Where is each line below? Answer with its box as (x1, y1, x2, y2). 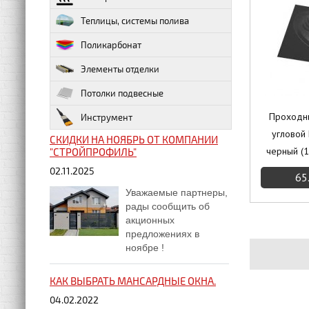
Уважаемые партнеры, (126, 187, 228, 198)
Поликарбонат (81, 39, 141, 50)
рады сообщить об (126, 201, 210, 212)
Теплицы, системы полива (81, 15, 189, 26)
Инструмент (81, 112, 132, 123)
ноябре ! (126, 242, 164, 253)
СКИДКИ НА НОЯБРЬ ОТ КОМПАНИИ (50, 133, 218, 146)
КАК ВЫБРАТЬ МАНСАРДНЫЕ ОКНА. (50, 275, 216, 287)
